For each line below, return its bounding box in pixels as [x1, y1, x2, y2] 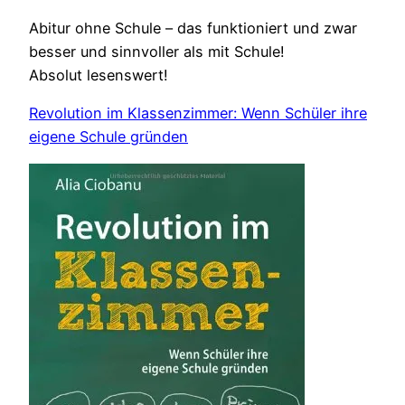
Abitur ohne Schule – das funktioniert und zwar [29, 19, 357, 38]
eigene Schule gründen [29, 127, 188, 146]
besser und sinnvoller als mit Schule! [29, 42, 285, 61]
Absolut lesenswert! [29, 66, 168, 85]
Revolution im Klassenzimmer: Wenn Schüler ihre [29, 104, 367, 123]
